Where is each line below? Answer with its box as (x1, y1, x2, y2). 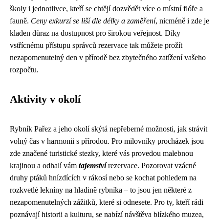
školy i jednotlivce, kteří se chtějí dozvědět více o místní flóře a (10, 4, 203, 13)
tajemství (79, 161, 106, 170)
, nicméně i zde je (155, 17, 209, 25)
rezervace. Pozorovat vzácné (106, 161, 196, 170)
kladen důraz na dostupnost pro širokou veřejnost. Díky (10, 29, 180, 38)
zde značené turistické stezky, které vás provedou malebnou (10, 149, 193, 158)
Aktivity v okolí (10, 93, 81, 106)
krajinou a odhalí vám (10, 161, 79, 170)
